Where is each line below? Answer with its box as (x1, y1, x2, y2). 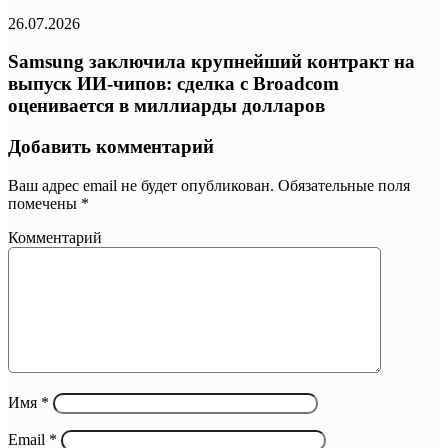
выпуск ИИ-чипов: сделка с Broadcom (8, 73, 339, 95)
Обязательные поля (274, 176, 410, 194)
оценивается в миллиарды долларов (8, 95, 325, 117)
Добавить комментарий (8, 136, 214, 158)
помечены (8, 194, 81, 212)
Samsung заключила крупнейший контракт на (8, 51, 415, 73)
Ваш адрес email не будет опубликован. (8, 176, 274, 194)
